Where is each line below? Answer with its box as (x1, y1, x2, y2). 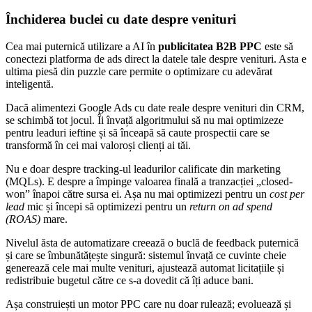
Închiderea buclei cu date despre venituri (6, 12, 236, 27)
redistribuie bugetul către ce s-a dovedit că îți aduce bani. (6, 274, 253, 286)
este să (262, 40, 293, 52)
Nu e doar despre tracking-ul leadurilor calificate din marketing (6, 162, 281, 175)
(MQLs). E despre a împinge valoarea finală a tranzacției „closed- (6, 175, 292, 187)
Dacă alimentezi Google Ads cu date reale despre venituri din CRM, (6, 101, 304, 114)
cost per (270, 187, 304, 200)
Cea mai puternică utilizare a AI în (6, 40, 158, 52)
